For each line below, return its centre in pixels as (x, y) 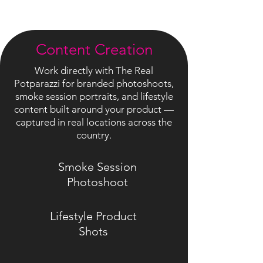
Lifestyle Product (93, 216)
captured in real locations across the (94, 122)
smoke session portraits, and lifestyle (94, 96)
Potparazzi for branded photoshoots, (94, 83)
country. (94, 135)
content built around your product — (94, 109)
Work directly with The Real (94, 70)
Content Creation (94, 49)
